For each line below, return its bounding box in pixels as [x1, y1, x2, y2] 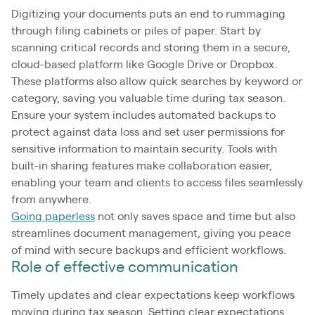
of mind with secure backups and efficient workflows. [11, 244, 286, 256]
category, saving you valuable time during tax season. [11, 92, 285, 104]
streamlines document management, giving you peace [11, 227, 291, 239]
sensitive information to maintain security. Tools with [11, 143, 277, 155]
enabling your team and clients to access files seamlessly [11, 176, 303, 188]
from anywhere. [11, 193, 91, 205]
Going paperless [11, 210, 95, 222]
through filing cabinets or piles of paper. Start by [11, 25, 261, 37]
